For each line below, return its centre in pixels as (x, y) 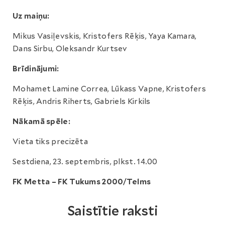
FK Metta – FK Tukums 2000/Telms (82, 182)
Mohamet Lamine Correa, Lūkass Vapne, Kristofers (109, 89)
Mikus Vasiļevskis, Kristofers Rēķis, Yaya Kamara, (105, 36)
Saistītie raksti (113, 211)
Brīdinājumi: (36, 69)
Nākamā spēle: (41, 122)
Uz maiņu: (31, 16)
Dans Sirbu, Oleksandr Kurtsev (70, 49)
